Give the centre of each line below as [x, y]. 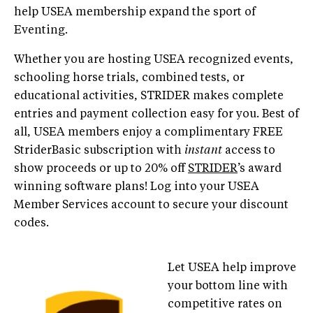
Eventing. [41, 30]
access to [249, 151]
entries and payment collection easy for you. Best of [156, 114]
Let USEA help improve [232, 268]
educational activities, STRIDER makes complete [149, 96]
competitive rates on [225, 304]
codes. [31, 223]
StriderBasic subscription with [99, 151]
